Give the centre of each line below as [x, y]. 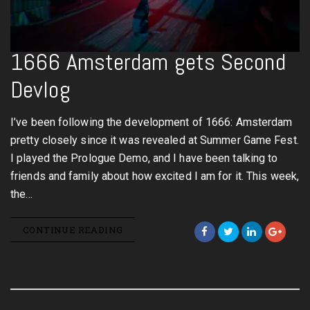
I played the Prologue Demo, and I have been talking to [144, 158]
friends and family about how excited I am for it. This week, [155, 176]
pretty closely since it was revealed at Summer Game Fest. [155, 140]
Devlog [40, 90]
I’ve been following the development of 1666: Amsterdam [152, 122]
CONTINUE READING [73, 230]
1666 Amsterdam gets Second [148, 62]
